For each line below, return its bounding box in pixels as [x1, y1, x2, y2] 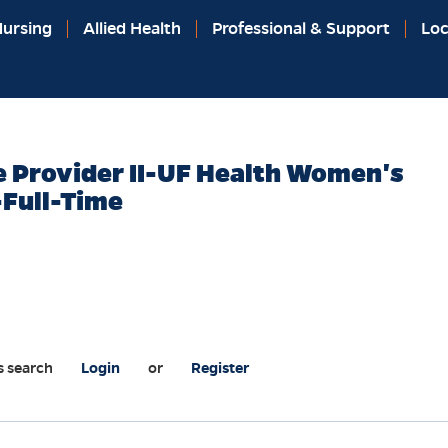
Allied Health [83, 18, 181, 39]
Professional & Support [212, 18, 390, 39]
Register [191, 359, 249, 378]
